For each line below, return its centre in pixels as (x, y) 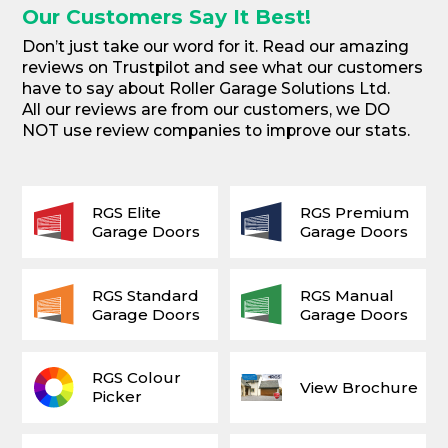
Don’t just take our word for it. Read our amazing (216, 47)
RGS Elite (127, 212)
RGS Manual (346, 295)
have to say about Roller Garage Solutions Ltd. (206, 89)
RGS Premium (354, 212)
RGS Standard (146, 295)
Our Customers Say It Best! (167, 17)
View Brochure (358, 387)
